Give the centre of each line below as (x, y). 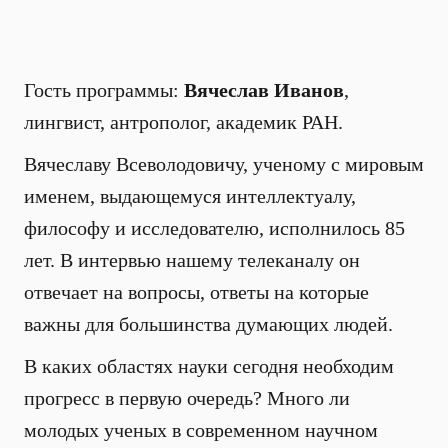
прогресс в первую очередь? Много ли (187, 398)
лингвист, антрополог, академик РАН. (183, 122)
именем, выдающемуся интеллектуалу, (190, 196)
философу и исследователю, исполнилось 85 (214, 228)
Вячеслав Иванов (264, 90)
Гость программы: (104, 90)
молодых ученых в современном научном (201, 430)
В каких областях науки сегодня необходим (209, 366)
